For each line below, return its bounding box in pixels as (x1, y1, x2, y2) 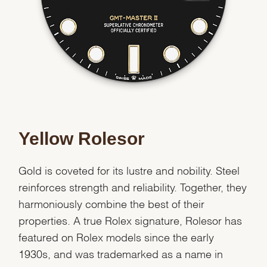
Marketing (71, 56, 96, 63)
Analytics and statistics (71, 37, 129, 44)
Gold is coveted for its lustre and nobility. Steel (18, 166, 240, 172)
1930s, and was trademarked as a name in (18, 250, 223, 256)
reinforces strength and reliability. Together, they (18, 183, 247, 189)
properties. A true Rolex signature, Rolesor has (18, 216, 243, 222)
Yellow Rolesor (18, 128, 145, 148)
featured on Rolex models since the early (18, 233, 215, 239)
